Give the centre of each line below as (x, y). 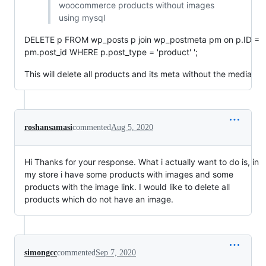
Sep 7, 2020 (116, 253)
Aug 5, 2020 (132, 127)
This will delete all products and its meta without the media (138, 74)
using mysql (82, 18)
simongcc (41, 253)
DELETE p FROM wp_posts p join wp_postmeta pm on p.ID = (142, 39)
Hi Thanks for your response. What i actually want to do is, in (142, 162)
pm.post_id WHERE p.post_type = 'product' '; (111, 52)
